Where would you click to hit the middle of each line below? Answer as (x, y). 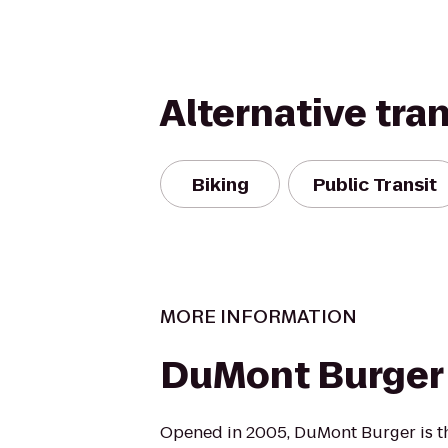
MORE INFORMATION (258, 316)
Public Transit (375, 184)
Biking (220, 184)
